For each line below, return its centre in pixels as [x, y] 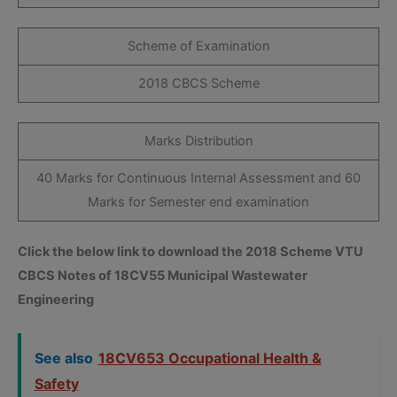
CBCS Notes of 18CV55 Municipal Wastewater [163, 276]
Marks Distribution [198, 140]
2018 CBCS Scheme [198, 83]
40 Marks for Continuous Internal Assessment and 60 [198, 178]
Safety [56, 384]
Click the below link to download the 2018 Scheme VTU [191, 252]
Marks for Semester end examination [198, 202]
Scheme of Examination [198, 46]
